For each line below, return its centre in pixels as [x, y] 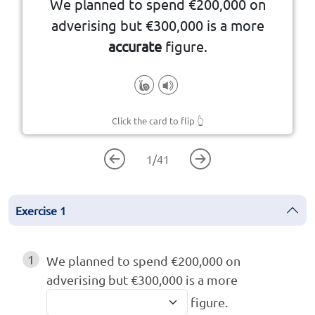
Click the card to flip [153, 121]
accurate [135, 46]
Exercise [36, 211]
